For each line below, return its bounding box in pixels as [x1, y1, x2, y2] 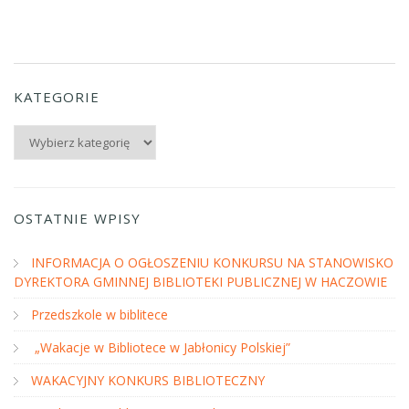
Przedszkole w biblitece [31, 306, 168, 323]
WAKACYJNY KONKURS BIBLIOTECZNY [31, 372, 265, 389]
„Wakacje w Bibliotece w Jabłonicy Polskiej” [31, 339, 290, 356]
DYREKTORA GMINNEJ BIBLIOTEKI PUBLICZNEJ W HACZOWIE [14, 273, 387, 290]
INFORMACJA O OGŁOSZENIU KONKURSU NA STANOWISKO [31, 254, 393, 271]
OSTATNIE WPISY [14, 209, 141, 227]
